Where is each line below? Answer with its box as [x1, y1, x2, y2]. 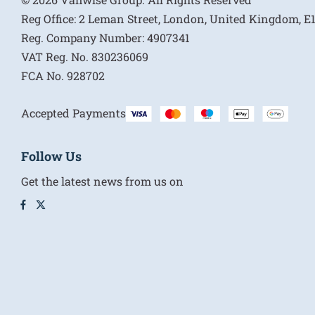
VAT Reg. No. [21, 49, 89, 64]
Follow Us [21, 147, 82, 165]
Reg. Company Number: [21, 30, 144, 45]
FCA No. [21, 68, 64, 83]
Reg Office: [21, 11, 76, 26]
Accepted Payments [21, 105, 126, 120]
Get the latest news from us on [21, 173, 184, 188]
